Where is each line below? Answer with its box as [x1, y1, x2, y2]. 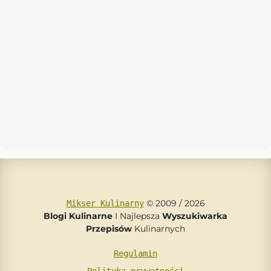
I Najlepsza [113, 211, 162, 221]
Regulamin [114, 249, 157, 258]
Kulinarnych [132, 223, 185, 234]
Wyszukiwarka [162, 211, 227, 221]
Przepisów [86, 223, 132, 234]
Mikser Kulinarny [66, 198, 144, 208]
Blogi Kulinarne [44, 211, 113, 221]
